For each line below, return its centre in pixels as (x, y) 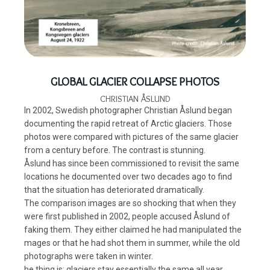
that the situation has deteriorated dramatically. (114, 190)
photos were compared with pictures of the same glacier (131, 137)
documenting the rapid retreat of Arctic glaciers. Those (128, 124)
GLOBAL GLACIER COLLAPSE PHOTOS (135, 82)
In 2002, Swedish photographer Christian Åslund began (128, 111)
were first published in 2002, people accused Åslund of (127, 217)
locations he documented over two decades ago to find (128, 177)
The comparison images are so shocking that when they (130, 203)
